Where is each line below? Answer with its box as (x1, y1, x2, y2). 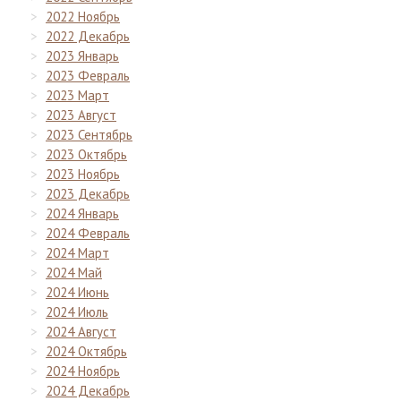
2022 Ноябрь (46, 7, 120, 25)
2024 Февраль (46, 224, 130, 242)
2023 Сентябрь (46, 125, 132, 143)
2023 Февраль (46, 66, 130, 84)
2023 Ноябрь (46, 165, 120, 183)
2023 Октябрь (46, 145, 127, 163)
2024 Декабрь (46, 381, 130, 399)
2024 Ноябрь (46, 362, 120, 380)
